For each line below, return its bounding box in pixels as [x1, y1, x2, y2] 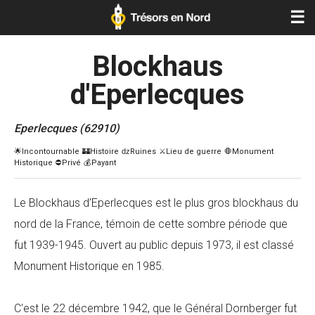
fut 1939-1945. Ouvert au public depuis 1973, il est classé [14, 238, 294, 252]
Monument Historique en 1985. [14, 259, 165, 273]
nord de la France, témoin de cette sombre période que [14, 217, 288, 231]
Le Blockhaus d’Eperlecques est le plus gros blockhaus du [14, 196, 298, 210]
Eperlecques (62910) [14, 122, 120, 135]
